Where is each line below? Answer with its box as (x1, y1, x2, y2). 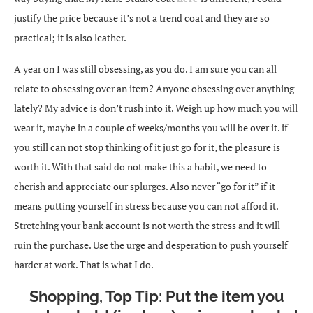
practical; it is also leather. (14, 30, 126, 44)
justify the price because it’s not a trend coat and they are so (14, 10, 270, 24)
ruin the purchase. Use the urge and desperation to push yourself (14, 238, 288, 252)
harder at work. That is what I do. (14, 257, 154, 271)
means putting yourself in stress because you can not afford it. (14, 198, 278, 212)
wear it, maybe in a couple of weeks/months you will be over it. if (14, 120, 288, 134)
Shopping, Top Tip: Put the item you (29, 286, 284, 305)
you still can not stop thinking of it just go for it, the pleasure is (14, 140, 280, 154)
